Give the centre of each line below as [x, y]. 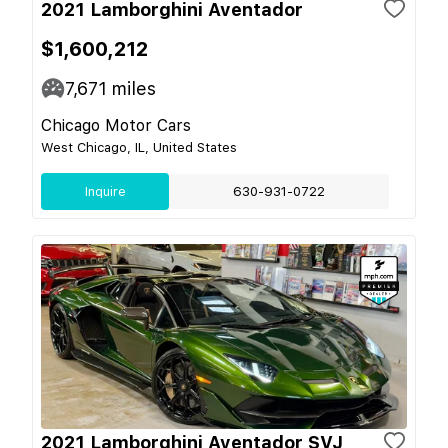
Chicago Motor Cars [116, 125]
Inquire [105, 191]
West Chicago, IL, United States [139, 147]
